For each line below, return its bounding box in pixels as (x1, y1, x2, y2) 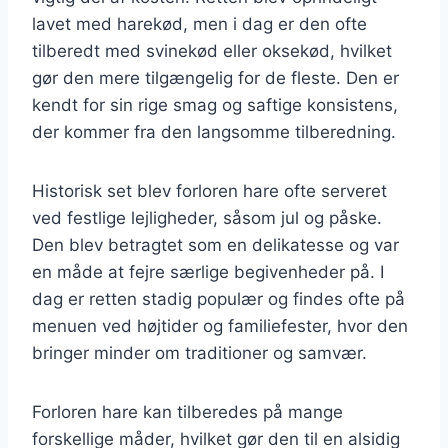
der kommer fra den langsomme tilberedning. (32, 121, 396, 142)
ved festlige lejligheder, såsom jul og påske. (32, 207, 382, 228)
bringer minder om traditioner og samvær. (32, 342, 367, 363)
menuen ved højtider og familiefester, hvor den (32, 315, 408, 336)
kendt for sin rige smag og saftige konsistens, (32, 94, 398, 115)
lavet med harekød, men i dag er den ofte (32, 13, 367, 34)
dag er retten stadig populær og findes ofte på (32, 288, 405, 309)
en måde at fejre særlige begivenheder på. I (32, 261, 384, 282)
